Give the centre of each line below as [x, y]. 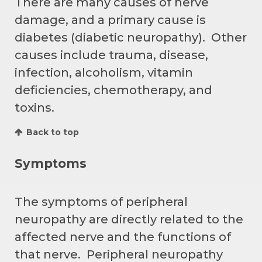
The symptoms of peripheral [101, 201]
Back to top [53, 132]
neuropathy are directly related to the [129, 219]
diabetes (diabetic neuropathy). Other [131, 37]
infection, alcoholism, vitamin [104, 72]
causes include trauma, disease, [111, 55]
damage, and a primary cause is [110, 20]
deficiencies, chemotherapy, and [113, 90]
